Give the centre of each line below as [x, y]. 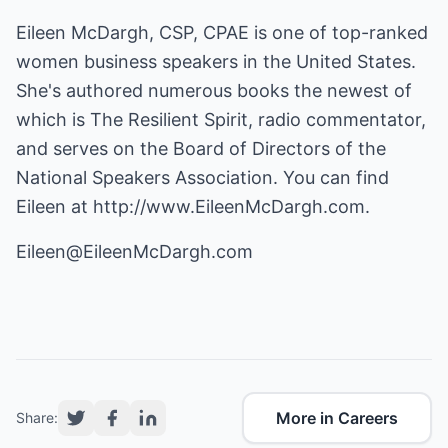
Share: [37, 417]
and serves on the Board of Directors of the [201, 148]
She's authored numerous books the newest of [214, 90]
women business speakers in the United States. [216, 61]
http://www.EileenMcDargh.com [229, 206]
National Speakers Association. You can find [202, 177]
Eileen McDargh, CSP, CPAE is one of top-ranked [222, 32]
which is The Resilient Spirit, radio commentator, [221, 119]
